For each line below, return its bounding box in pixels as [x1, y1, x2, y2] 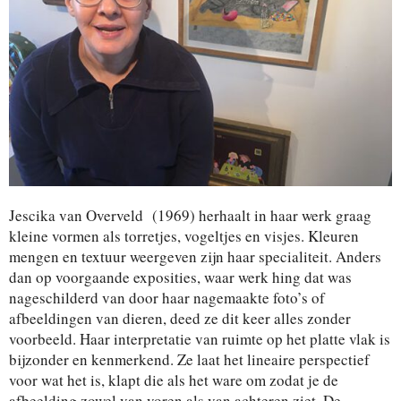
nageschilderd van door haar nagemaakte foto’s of [9, 286, 325, 308]
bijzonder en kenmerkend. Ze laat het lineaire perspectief [9, 348, 370, 370]
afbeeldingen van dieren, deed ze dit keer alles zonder [9, 307, 351, 328]
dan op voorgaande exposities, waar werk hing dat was [9, 266, 352, 287]
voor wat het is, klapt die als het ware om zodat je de [9, 369, 338, 390]
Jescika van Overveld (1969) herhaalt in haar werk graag [9, 204, 371, 226]
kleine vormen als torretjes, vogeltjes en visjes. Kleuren [9, 225, 359, 246]
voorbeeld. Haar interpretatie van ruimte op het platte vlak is [9, 328, 390, 349]
